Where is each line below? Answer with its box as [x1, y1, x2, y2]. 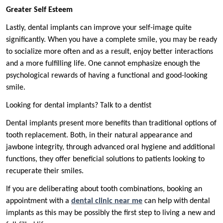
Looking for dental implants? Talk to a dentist [6, 102, 151, 110]
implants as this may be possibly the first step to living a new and [6, 209, 215, 218]
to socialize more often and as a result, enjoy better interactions [6, 48, 213, 56]
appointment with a [6, 197, 71, 206]
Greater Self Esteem [6, 6, 73, 14]
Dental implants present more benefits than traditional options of [6, 119, 217, 128]
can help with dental [142, 197, 210, 206]
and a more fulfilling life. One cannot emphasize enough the [6, 60, 200, 68]
